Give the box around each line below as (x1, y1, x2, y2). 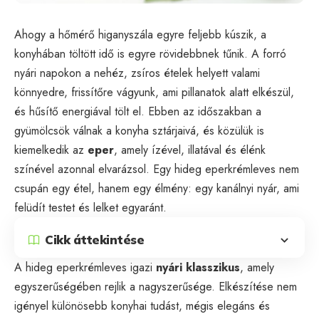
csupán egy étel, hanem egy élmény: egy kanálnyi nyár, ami (14, 179, 299, 197)
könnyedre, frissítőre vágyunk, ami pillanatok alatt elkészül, (14, 83, 294, 100)
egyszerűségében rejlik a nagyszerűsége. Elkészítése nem (14, 278, 297, 295)
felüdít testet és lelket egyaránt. (14, 199, 167, 216)
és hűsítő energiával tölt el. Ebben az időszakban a (14, 103, 261, 120)
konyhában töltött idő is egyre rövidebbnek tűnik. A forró (14, 45, 286, 62)
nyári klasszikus (156, 258, 240, 276)
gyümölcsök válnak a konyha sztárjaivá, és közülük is (14, 122, 264, 139)
